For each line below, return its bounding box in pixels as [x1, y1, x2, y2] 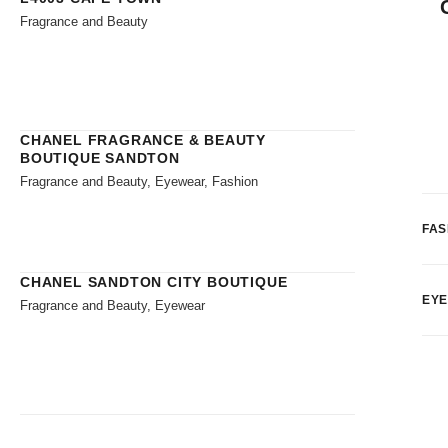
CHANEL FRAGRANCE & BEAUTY [20, 131, 267, 148]
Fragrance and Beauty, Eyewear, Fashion [20, 173, 258, 189]
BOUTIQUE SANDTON [20, 149, 180, 166]
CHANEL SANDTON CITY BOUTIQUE [20, 273, 288, 290]
